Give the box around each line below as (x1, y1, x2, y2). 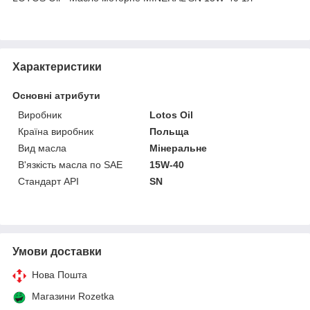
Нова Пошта (32, 268, 87, 280)
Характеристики (12, 60, 102, 73)
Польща (149, 125, 190, 137)
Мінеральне (149, 142, 208, 154)
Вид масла (18, 142, 66, 154)
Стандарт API (18, 175, 79, 187)
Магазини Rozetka (32, 290, 114, 302)
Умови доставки (12, 245, 102, 257)
